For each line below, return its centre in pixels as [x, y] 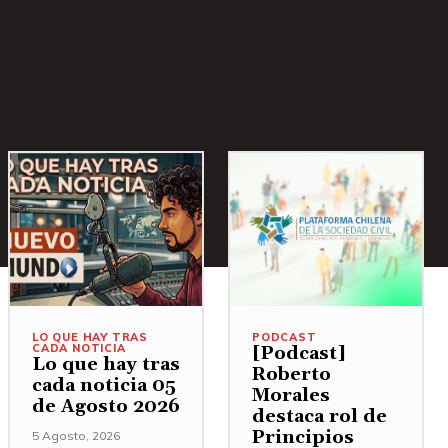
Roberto [291, 375]
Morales [291, 396]
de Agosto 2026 [106, 407]
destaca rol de [319, 417]
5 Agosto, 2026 [76, 436]
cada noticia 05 [104, 386]
